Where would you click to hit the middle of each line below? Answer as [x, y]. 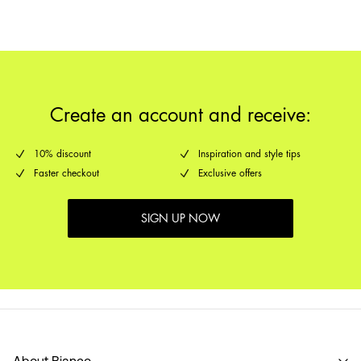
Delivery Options [160, 16]
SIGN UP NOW [180, 219]
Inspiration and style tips [249, 154]
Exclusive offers [230, 174]
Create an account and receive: [180, 116]
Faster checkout [66, 174]
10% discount [62, 154]
